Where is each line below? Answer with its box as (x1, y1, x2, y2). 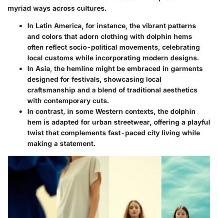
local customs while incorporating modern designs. (27, 53, 199, 62)
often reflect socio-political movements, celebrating (27, 42, 200, 51)
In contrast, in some (27, 107, 95, 115)
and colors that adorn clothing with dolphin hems (27, 32, 192, 40)
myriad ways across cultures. (8, 3, 107, 12)
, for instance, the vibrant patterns (82, 21, 196, 30)
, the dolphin (154, 107, 196, 115)
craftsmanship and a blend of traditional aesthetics (27, 85, 198, 94)
